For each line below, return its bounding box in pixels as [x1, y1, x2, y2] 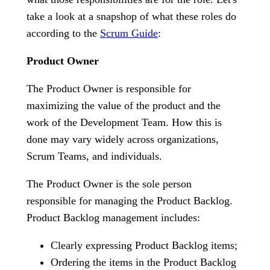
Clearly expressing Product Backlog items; [51, 239, 237, 251]
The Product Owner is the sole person [27, 178, 192, 190]
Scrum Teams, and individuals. [27, 150, 162, 162]
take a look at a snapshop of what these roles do [27, 10, 236, 22]
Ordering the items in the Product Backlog [51, 256, 236, 268]
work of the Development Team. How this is [27, 116, 222, 128]
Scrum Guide [100, 27, 158, 39]
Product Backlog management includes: [27, 212, 200, 224]
